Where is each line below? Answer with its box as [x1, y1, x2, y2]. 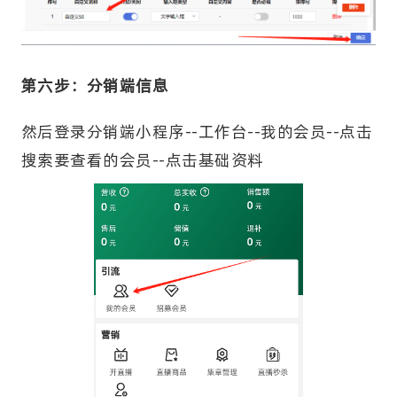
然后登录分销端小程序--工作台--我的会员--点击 [20, 120, 373, 143]
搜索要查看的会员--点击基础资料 [20, 148, 264, 171]
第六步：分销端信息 [20, 74, 169, 97]
